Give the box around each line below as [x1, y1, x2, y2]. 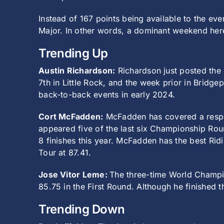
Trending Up [38, 46, 108, 61]
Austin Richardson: [38, 65, 115, 76]
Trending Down [38, 202, 125, 217]
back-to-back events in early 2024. [38, 89, 175, 100]
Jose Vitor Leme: [38, 169, 110, 180]
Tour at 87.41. [38, 147, 91, 158]
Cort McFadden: [38, 111, 103, 122]
